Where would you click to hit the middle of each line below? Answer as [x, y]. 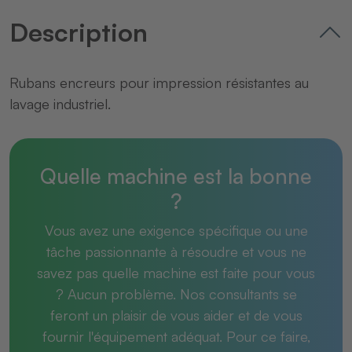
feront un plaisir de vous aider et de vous [176, 315]
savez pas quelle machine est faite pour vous [176, 272]
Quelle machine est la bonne [176, 175]
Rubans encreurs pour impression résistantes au [159, 83]
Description [79, 33]
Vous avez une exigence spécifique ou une [176, 230]
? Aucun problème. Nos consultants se [176, 293]
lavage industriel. [60, 104]
